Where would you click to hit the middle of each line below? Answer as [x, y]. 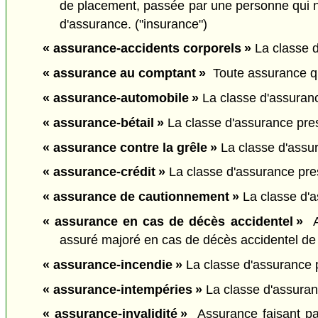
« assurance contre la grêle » [130, 147]
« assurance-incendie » [112, 264]
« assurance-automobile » [120, 98]
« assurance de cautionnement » [141, 197]
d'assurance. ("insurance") [134, 24]
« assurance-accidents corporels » [147, 49]
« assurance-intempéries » [122, 289]
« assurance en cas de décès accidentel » [172, 221]
